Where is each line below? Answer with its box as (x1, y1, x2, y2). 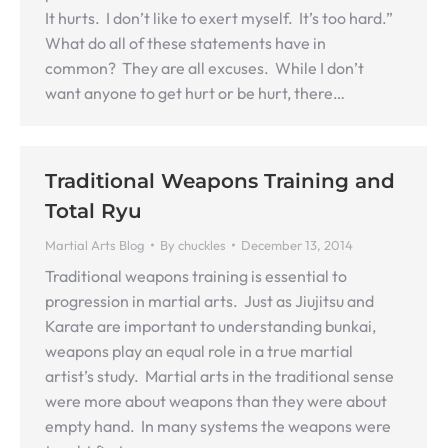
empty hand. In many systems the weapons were (45, 416, 391, 436)
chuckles (178, 237, 226, 253)
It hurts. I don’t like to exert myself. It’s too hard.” (45, 8, 393, 28)
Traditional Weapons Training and (45, 169, 395, 193)
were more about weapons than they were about (45, 391, 387, 411)
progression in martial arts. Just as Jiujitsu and (45, 291, 374, 311)
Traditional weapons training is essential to (45, 266, 347, 286)
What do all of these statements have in (45, 33, 326, 53)
